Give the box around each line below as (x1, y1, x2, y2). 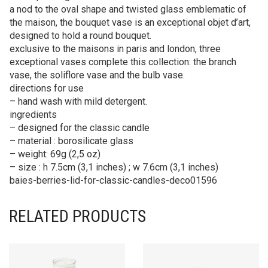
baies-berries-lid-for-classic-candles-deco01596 (10, 174, 217, 186)
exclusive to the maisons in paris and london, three (10, 42, 221, 54)
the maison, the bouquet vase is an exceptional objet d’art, (10, 16, 251, 28)
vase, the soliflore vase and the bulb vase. (10, 69, 185, 81)
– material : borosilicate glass (10, 135, 133, 147)
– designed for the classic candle (10, 121, 150, 133)
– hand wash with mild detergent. (10, 95, 147, 107)
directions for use (10, 82, 84, 94)
